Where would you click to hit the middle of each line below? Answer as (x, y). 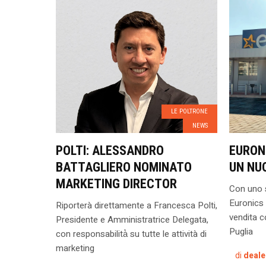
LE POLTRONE (189, 111)
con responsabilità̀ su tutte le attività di (131, 234)
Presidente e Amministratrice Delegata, (132, 220)
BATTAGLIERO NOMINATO (123, 167)
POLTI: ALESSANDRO (110, 151)
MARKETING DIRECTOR (116, 184)
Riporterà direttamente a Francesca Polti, (136, 205)
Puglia (241, 232)
